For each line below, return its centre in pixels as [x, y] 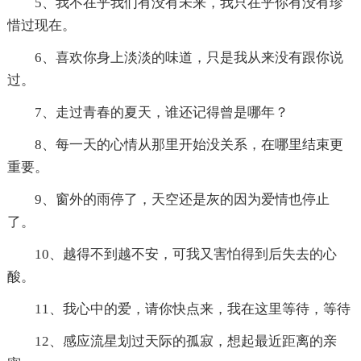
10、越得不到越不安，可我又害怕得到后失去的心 [185, 255]
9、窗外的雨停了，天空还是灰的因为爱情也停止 [182, 200]
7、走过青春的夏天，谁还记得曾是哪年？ [161, 113]
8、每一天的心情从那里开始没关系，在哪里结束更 [189, 145]
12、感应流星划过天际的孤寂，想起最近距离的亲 [185, 342]
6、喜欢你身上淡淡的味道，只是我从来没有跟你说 [189, 58]
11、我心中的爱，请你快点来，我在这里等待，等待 [192, 309]
